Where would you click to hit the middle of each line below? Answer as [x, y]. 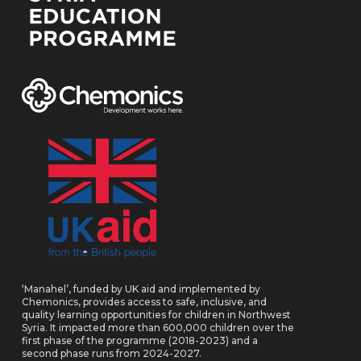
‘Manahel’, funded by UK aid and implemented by [141, 289]
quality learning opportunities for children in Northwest [156, 315]
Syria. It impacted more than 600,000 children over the [158, 328]
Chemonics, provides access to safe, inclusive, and [144, 302]
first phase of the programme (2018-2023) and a [139, 341]
